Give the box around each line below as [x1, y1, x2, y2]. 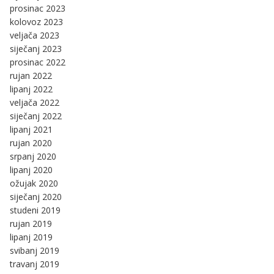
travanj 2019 [10, 257, 59, 270]
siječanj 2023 [10, 42, 62, 54]
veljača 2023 [10, 29, 59, 41]
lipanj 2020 [10, 163, 53, 176]
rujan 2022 [10, 69, 52, 81]
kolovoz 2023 [10, 15, 63, 28]
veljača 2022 [10, 96, 59, 108]
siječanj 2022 [10, 109, 62, 122]
